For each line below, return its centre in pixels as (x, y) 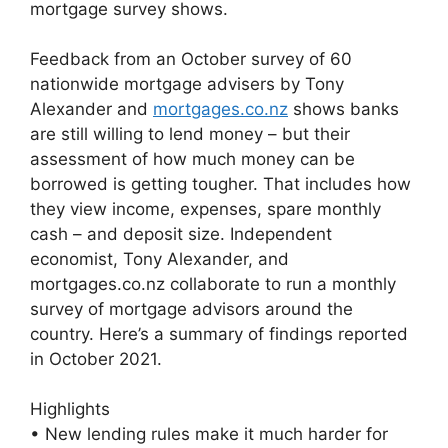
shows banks (343, 108)
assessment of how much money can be (192, 158)
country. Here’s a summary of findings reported (219, 333)
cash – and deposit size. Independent (181, 233)
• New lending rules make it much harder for (209, 433)
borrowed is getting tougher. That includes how (220, 183)
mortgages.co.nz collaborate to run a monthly (213, 283)
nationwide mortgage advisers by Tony (187, 83)
